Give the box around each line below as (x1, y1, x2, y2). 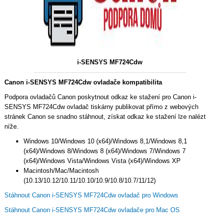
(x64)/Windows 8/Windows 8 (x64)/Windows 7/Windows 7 (23, 147, 186, 155)
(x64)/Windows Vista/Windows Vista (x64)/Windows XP (23, 157, 181, 165)
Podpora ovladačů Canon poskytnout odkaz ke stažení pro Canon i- (4, 93, 196, 101)
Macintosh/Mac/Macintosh (23, 166, 99, 174)
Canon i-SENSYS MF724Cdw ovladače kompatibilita (4, 78, 162, 86)
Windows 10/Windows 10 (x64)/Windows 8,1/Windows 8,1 (23, 137, 187, 145)
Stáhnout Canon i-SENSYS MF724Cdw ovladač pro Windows (4, 191, 178, 199)
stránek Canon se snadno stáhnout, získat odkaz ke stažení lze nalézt (4, 112, 206, 120)
